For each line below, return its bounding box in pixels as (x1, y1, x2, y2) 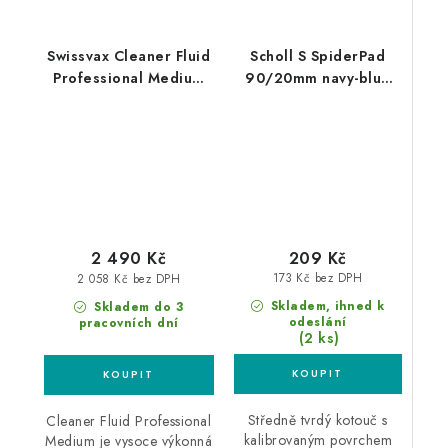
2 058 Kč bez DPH (77, 270, 181, 287)
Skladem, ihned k (266, 296, 385, 315)
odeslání (288, 312, 347, 331)
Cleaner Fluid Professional (46, 410, 212, 431)
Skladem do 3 (89, 297, 184, 316)
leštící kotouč (269, 90, 366, 111)
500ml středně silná (58, 90, 200, 111)
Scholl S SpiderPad (250, 46, 386, 67)
